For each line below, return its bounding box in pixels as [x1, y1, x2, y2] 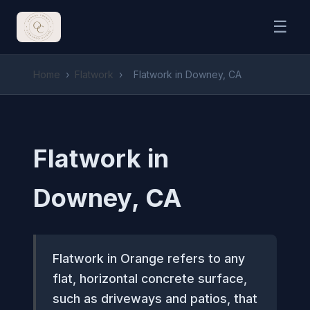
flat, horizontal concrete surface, [53, 271, 247, 286]
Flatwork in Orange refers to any [53, 251, 245, 266]
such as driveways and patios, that [53, 291, 257, 306]
